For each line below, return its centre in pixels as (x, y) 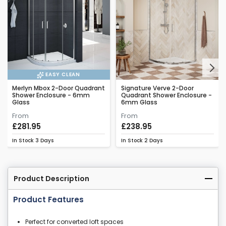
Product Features (48, 200)
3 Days (44, 141)
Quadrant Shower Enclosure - (166, 95)
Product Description (51, 179)
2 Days (153, 141)
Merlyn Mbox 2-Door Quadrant (59, 88)
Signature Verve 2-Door (157, 88)
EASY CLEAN (63, 75)
